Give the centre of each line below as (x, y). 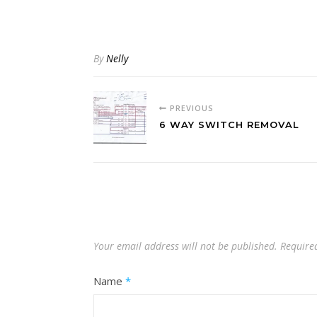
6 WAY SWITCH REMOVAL (229, 125)
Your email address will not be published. (185, 246)
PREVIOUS (190, 108)
